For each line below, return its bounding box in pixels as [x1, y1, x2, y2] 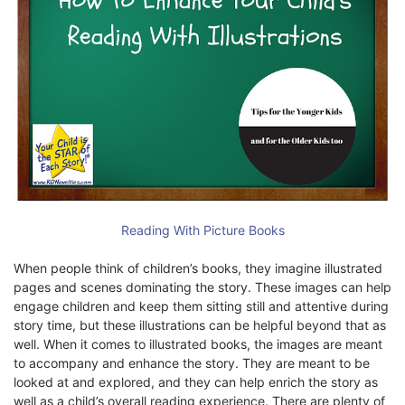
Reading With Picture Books [120, 222, 285, 239]
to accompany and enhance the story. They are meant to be [14, 355, 370, 372]
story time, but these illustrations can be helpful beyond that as [14, 317, 386, 334]
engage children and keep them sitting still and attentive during [14, 298, 389, 315]
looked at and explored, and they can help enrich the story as [14, 374, 378, 391]
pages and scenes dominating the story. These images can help [14, 279, 391, 296]
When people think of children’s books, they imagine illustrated [14, 260, 382, 277]
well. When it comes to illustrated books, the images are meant [14, 336, 382, 353]
